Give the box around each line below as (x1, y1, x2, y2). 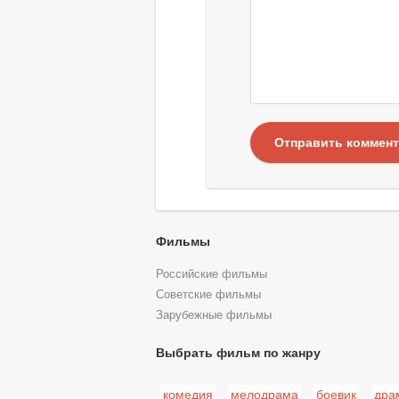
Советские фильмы (155, 288, 261, 301)
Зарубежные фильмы (155, 308, 272, 322)
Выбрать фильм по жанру (155, 346, 321, 361)
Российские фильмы (155, 267, 267, 281)
